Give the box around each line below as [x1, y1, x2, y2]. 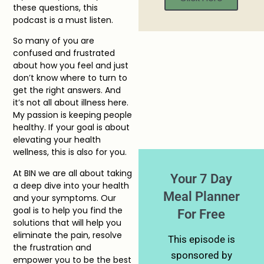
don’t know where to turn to [13, 72, 128, 84]
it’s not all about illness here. [13, 97, 129, 109]
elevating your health [13, 134, 101, 146]
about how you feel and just [13, 60, 129, 72]
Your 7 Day [170, 171, 233, 186]
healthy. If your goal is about [13, 121, 130, 134]
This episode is [167, 233, 235, 245]
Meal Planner [163, 189, 240, 204]
